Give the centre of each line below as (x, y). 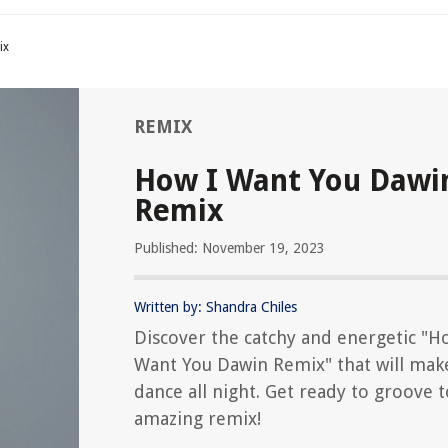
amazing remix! (197, 418)
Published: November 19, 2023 (229, 248)
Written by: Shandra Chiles (215, 307)
